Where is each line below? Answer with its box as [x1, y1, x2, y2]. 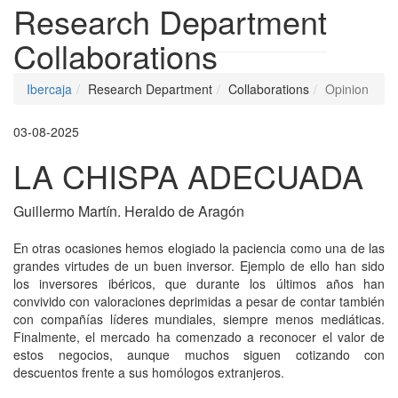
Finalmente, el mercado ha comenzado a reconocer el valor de [13, 328, 385, 346]
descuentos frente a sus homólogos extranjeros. [13, 363, 284, 382]
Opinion [325, 80, 369, 99]
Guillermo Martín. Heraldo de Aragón [13, 201, 244, 222]
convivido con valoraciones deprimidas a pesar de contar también [13, 292, 385, 311]
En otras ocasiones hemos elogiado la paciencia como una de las [13, 239, 385, 258]
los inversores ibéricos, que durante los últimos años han [13, 275, 385, 293]
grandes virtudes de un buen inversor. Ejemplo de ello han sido [13, 257, 385, 275]
